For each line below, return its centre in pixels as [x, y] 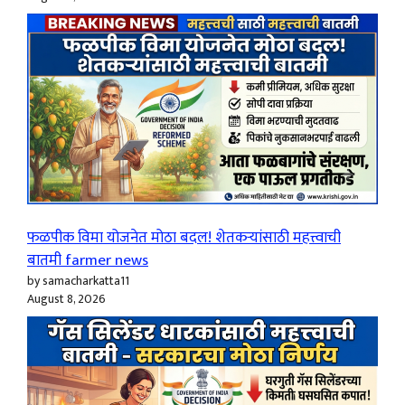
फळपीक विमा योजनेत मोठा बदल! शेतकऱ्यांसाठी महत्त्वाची [184, 238]
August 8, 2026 [66, 299]
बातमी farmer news [88, 261]
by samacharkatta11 [78, 281]
